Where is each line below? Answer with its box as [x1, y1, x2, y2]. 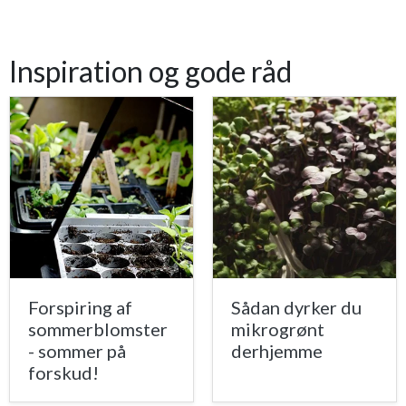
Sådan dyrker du [231, 296, 362, 319]
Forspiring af [28, 296, 132, 319]
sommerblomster [28, 318, 168, 341]
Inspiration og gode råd [9, 53, 292, 90]
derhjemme [231, 340, 323, 362]
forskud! [28, 362, 99, 384]
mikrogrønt [231, 318, 324, 341]
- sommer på [28, 340, 126, 362]
